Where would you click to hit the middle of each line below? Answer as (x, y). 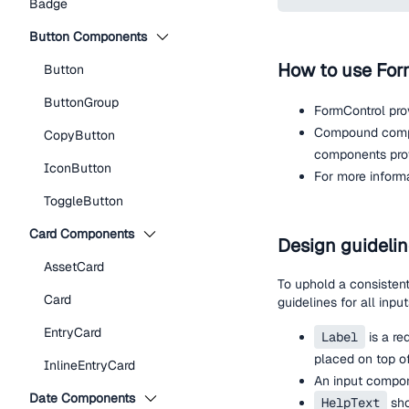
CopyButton (79, 135)
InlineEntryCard (89, 365)
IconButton (78, 168)
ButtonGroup (81, 102)
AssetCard (74, 267)
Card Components (82, 234)
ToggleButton (84, 201)
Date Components (82, 398)
